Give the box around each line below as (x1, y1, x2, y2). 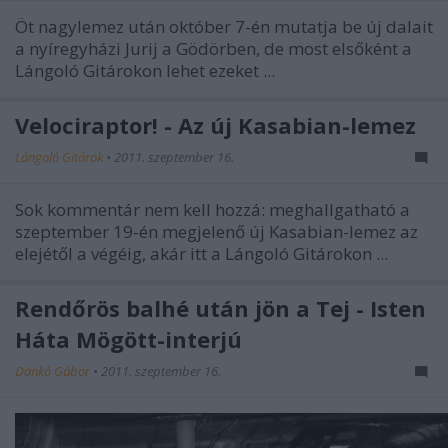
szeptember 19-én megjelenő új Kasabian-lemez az (15, 220, 418, 244)
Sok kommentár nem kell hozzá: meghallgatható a (15, 198, 410, 222)
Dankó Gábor (15, 362, 93, 381)
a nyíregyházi (15, 37, 125, 61)
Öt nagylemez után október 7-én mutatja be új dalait (15, 15, 433, 39)
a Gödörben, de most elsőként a (162, 37, 412, 61)
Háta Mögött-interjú (15, 324, 242, 355)
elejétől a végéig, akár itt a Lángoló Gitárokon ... (15, 242, 388, 266)
